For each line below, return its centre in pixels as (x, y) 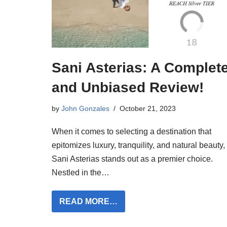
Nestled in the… (82, 173)
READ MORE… (88, 202)
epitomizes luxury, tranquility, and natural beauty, (138, 145)
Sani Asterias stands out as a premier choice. (132, 159)
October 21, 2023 (148, 109)
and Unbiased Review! (128, 88)
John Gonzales (85, 109)
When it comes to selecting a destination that (131, 132)
